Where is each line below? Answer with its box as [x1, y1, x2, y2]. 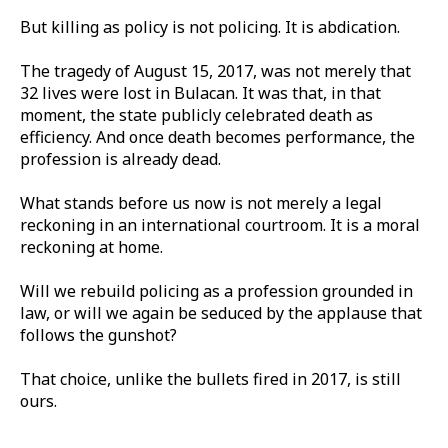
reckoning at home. [20, 235, 163, 258]
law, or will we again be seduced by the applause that [20, 301, 422, 324]
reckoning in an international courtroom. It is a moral [20, 213, 420, 236]
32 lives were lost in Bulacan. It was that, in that [20, 81, 381, 104]
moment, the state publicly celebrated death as [20, 103, 373, 126]
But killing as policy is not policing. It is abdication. [20, 15, 400, 38]
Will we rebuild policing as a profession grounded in [20, 279, 413, 302]
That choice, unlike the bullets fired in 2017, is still [20, 367, 401, 390]
